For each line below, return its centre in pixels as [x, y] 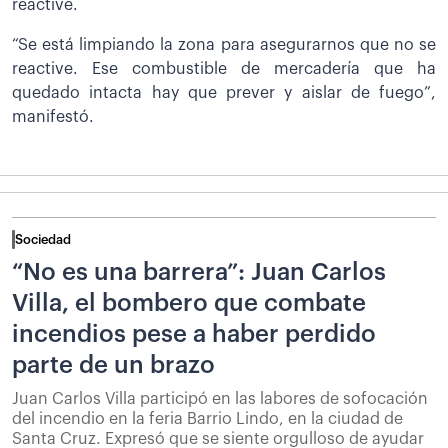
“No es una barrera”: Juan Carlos [199, 271]
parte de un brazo [113, 364]
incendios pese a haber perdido [194, 333]
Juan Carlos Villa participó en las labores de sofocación [220, 398]
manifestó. [53, 116]
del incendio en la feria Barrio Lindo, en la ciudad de [207, 418]
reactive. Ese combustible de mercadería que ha [224, 68]
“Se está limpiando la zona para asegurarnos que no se [224, 44]
